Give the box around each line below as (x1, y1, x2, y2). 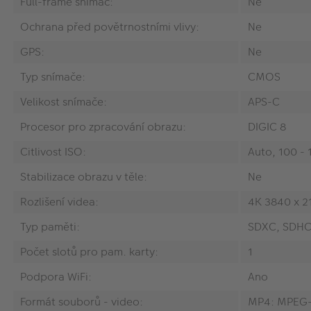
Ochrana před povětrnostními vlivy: (20, 18, 199, 35)
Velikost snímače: (20, 93, 107, 110)
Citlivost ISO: (20, 143, 86, 160)
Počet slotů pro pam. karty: (20, 243, 158, 260)
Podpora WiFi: (20, 268, 92, 285)
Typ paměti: (20, 218, 80, 235)
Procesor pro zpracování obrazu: (20, 118, 186, 135)
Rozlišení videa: (20, 193, 99, 210)
